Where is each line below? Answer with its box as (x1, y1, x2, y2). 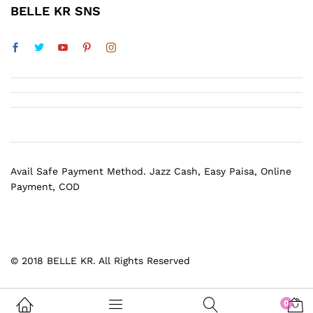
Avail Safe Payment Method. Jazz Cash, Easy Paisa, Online (10, 166, 291, 177)
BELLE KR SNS (10, 3, 101, 19)
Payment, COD (10, 181, 80, 193)
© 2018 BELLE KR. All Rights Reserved (10, 255, 190, 267)
